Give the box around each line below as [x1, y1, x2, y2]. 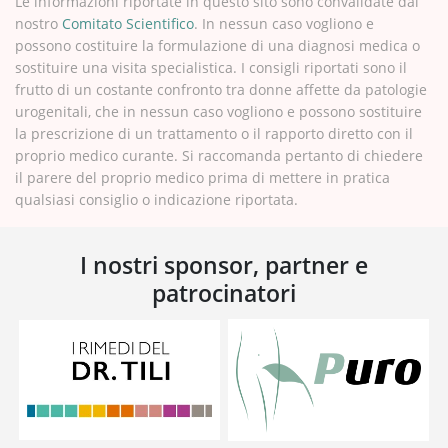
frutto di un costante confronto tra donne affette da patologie [15, 79, 427, 99]
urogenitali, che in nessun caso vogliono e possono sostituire [15, 101, 422, 121]
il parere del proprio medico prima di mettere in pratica [15, 167, 390, 187]
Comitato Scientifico [62, 13, 194, 33]
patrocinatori [152, 276, 296, 309]
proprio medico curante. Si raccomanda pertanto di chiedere [15, 145, 423, 165]
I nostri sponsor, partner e [80, 248, 368, 281]
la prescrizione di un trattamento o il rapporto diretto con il [15, 123, 413, 143]
